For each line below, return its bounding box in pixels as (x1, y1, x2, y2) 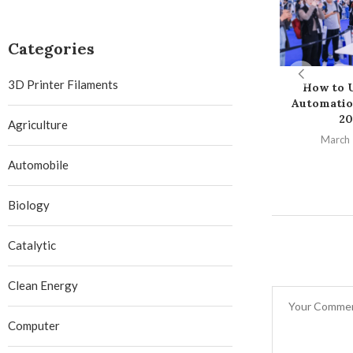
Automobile (8, 158, 69, 172)
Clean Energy (8, 278, 78, 292)
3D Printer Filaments (8, 77, 118, 91)
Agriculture (8, 117, 68, 132)
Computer (8, 318, 60, 333)
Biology (8, 198, 50, 212)
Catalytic (8, 238, 56, 252)
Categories (8, 39, 95, 58)
